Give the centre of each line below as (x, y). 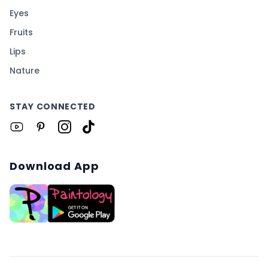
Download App (54, 166)
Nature (25, 71)
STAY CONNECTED (53, 107)
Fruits (21, 33)
